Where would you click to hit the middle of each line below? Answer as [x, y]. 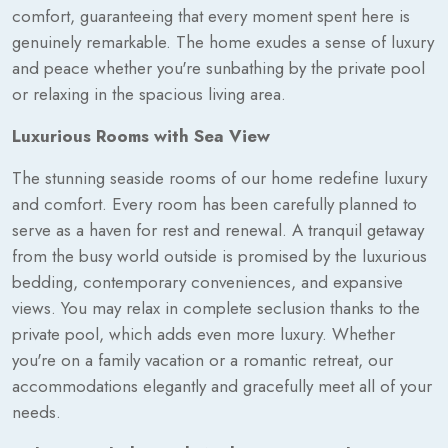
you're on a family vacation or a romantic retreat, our [202, 359]
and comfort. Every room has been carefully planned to [214, 203]
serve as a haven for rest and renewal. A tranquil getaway [218, 229]
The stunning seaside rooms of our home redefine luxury [219, 177]
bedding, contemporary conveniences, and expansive [207, 281]
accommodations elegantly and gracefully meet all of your [222, 385]
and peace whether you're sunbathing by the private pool [218, 67]
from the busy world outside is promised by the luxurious [219, 255]
